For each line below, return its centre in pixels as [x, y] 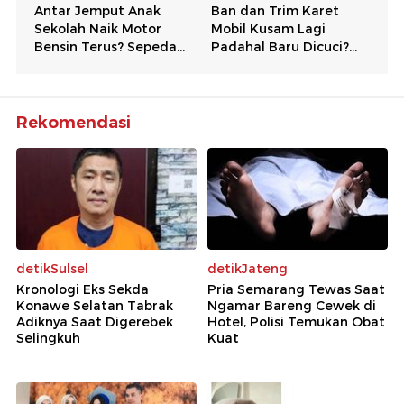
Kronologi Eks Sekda [83, 289]
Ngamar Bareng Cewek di [292, 305]
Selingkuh [48, 338]
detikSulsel [52, 268]
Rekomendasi [73, 123]
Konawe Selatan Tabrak [95, 305]
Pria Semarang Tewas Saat [296, 289]
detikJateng [248, 268]
